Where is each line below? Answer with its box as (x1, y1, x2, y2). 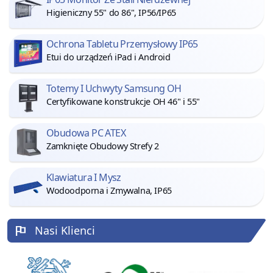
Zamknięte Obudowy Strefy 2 (46, 140, 159, 152)
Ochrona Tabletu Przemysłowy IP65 (46, 37, 198, 51)
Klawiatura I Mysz (46, 171, 121, 185)
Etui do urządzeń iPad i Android (46, 51, 171, 63)
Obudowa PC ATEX (46, 126, 126, 140)
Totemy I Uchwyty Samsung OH (46, 82, 182, 96)
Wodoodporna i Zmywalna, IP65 (46, 185, 172, 197)
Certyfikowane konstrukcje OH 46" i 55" (46, 96, 200, 108)
